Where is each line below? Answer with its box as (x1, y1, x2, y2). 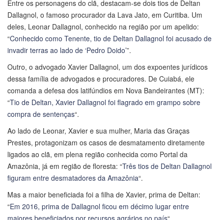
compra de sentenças (7, 109, 75, 119)
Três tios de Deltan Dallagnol (122, 161, 212, 171)
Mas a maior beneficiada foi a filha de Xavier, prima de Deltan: (7, 190, 200, 199)
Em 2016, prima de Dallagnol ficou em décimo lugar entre (10, 201, 189, 211)
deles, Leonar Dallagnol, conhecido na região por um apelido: (7, 22, 199, 31)
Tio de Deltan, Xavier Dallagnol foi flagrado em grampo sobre (10, 97, 200, 107)
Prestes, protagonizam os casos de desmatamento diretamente (7, 137, 205, 147)
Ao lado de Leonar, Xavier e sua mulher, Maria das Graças (7, 126, 190, 136)
